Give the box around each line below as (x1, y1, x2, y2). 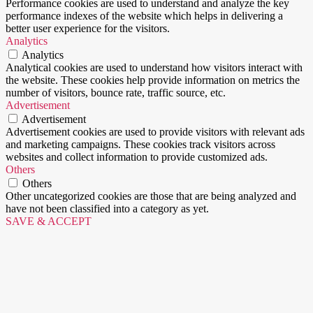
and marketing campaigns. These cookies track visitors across (6, 138, 275, 150)
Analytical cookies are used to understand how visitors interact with (6, 61, 303, 73)
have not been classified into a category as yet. (6, 202, 209, 214)
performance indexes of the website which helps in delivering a (6, 9, 283, 22)
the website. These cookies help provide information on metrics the (6, 73, 300, 86)
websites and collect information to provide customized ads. (6, 150, 268, 163)
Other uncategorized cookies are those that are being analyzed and (6, 189, 296, 202)
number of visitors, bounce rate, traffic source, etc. (6, 86, 226, 99)
